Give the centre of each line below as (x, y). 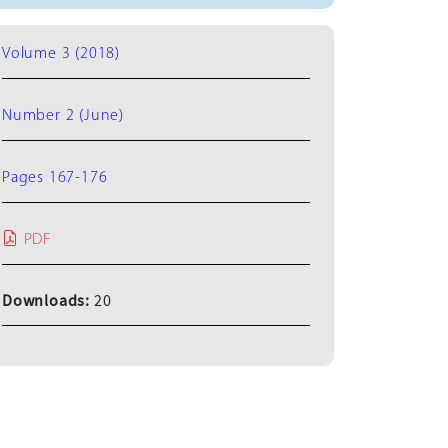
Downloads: (48, 300)
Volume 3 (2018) (61, 53)
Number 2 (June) (63, 115)
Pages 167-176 (55, 177)
